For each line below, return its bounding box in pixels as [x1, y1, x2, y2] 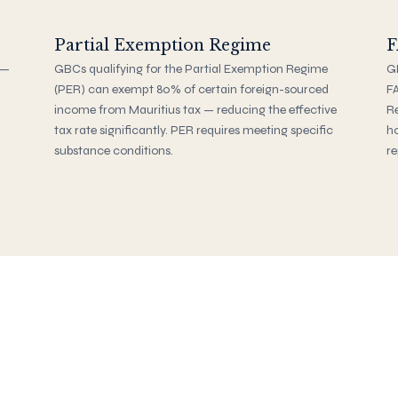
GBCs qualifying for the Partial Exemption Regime [54, 60, 329, 76]
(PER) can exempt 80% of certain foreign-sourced [54, 81, 330, 97]
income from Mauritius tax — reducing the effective [54, 101, 338, 117]
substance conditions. [54, 142, 174, 158]
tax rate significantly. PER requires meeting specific [54, 122, 334, 138]
